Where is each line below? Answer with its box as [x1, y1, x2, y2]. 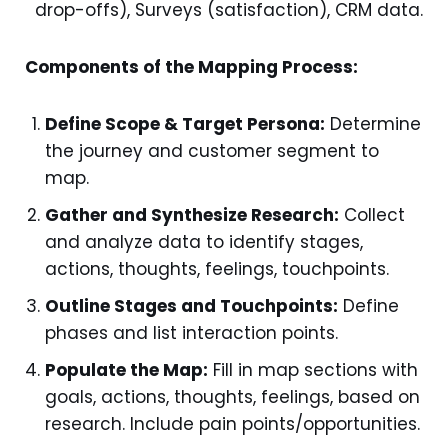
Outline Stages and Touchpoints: [45, 294, 338, 318]
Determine [325, 112, 421, 136]
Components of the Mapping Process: [25, 55, 358, 79]
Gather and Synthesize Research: [45, 203, 339, 227]
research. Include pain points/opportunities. [45, 412, 420, 436]
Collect [339, 203, 405, 227]
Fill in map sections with [208, 358, 418, 382]
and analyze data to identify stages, [45, 230, 363, 254]
